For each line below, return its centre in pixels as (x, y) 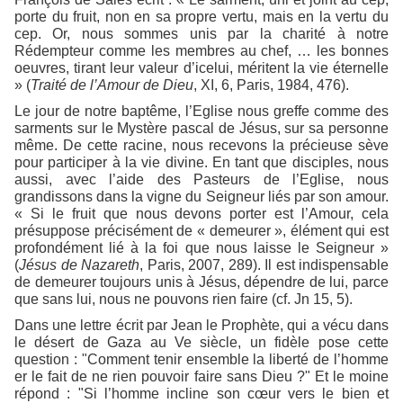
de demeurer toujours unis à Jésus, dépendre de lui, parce (201, 282)
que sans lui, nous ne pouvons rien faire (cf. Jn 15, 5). (184, 299)
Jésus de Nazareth (79, 264)
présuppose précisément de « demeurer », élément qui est (201, 230)
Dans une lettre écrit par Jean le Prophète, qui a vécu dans (201, 325)
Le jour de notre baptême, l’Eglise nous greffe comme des (201, 111)
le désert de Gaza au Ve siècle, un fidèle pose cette (201, 342)
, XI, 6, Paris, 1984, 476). (271, 85)
